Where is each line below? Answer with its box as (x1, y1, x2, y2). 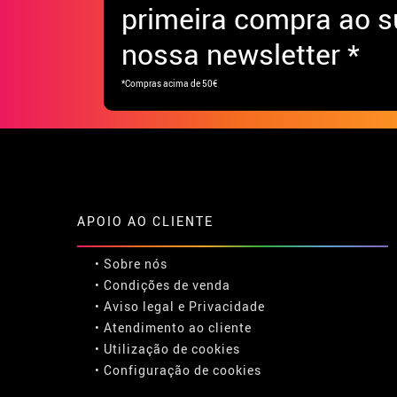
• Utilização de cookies (95, 339, 240, 357)
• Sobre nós (95, 254, 167, 272)
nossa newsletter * (121, 34, 360, 73)
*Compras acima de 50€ (121, 76, 217, 90)
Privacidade (189, 297, 265, 315)
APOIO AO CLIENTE (77, 212, 214, 230)
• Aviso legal (95, 297, 175, 315)
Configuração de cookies (104, 361, 261, 378)
